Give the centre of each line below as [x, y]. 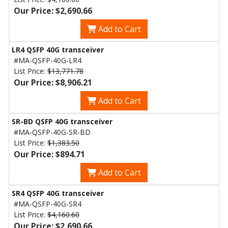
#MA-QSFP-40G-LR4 [48, 60]
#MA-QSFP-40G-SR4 [48, 204]
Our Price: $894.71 [49, 154]
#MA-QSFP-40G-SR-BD [52, 132]
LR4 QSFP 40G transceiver [58, 50]
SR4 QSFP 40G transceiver [58, 193]
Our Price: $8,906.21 [53, 82]
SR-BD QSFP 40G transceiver [62, 121]
